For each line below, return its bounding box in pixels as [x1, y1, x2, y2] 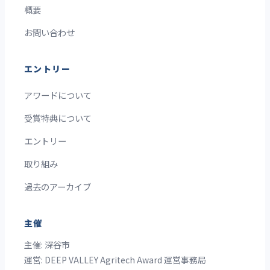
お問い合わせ [24, 26, 75, 39]
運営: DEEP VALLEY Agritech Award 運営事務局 [24, 253, 206, 266]
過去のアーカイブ [24, 180, 91, 193]
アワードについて [24, 88, 92, 101]
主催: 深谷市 [24, 238, 70, 251]
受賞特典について [24, 111, 92, 124]
